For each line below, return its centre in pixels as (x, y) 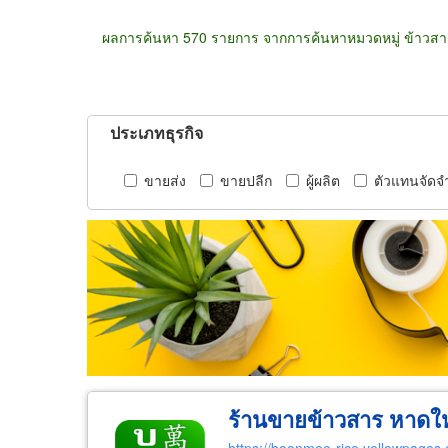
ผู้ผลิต (323, 179)
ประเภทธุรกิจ (156, 132)
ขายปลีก (246, 179)
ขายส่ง (165, 179)
